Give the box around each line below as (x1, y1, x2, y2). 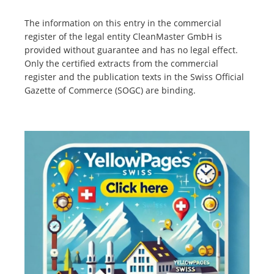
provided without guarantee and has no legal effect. (24, 44, 238, 56)
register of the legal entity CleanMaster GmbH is (24, 31, 222, 43)
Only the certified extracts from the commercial (24, 57, 218, 70)
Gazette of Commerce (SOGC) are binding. (24, 84, 196, 97)
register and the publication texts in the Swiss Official (24, 71, 244, 83)
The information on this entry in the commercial (24, 17, 221, 29)
